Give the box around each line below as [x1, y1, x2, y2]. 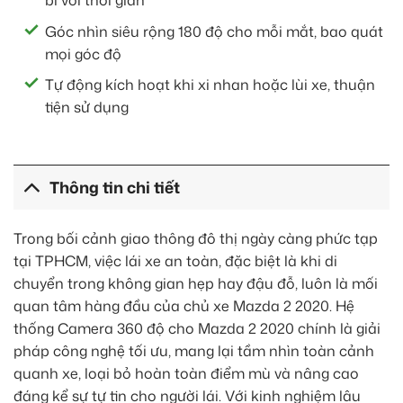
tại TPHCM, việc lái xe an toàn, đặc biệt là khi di [13, 251, 337, 272]
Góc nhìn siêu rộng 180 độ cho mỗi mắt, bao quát [45, 21, 383, 41]
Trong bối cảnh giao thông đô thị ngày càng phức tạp [13, 228, 378, 249]
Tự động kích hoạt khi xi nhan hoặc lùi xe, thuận [45, 75, 375, 95]
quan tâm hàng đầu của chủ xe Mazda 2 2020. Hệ [13, 296, 354, 317]
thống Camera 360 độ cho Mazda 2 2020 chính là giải [13, 318, 381, 339]
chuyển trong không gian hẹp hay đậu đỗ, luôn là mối [13, 273, 378, 294]
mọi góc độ [45, 43, 121, 64]
